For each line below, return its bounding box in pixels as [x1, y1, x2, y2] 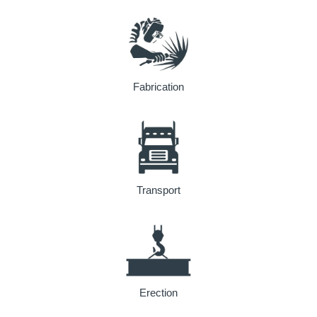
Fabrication [133, 81, 184, 93]
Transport [137, 183, 180, 196]
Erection [139, 287, 178, 299]
